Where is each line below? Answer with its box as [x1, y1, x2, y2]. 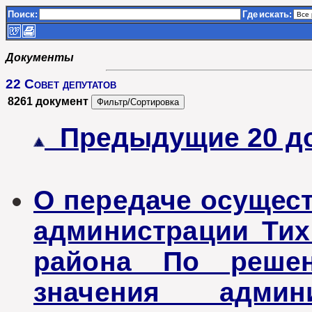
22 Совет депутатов [6, 77, 116, 91]
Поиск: [8, 9, 38, 19]
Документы [6, 52, 74, 63]
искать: [259, 9, 292, 19]
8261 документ [8, 95, 88, 107]
